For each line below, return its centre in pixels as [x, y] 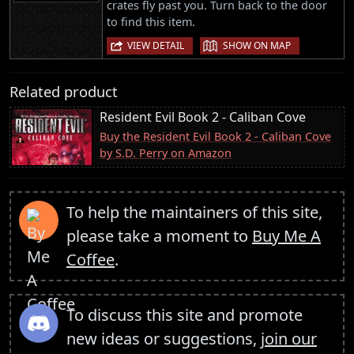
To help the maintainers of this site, [194, 212]
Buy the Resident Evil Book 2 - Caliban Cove [215, 136]
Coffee [90, 259]
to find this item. [151, 21]
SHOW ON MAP [257, 45]
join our [289, 338]
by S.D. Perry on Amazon [166, 153]
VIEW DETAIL [156, 45]
